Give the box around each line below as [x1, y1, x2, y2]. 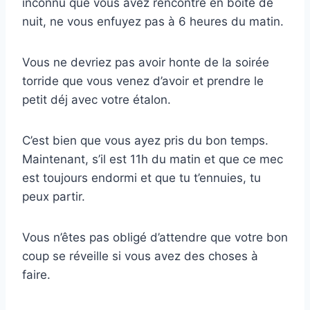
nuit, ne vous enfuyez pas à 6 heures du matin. [22, 15, 284, 29]
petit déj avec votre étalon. [22, 93, 171, 107]
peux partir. [22, 190, 85, 204]
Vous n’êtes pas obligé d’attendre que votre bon [22, 230, 288, 245]
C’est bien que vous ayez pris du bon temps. [22, 134, 268, 148]
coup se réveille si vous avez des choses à [22, 249, 258, 264]
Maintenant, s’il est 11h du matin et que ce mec [22, 152, 283, 167]
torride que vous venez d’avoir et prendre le [22, 74, 264, 89]
